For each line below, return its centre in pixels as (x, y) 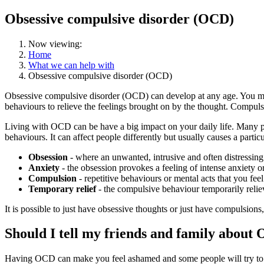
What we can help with (71, 65)
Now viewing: (55, 44)
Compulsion (52, 178)
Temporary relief (62, 189)
